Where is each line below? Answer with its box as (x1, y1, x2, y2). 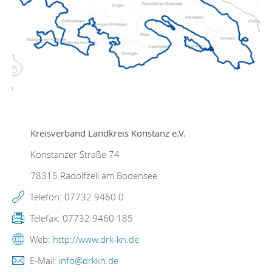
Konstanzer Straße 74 (30, 148, 120, 161)
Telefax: (27, 212, 63, 225)
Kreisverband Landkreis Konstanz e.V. (30, 127, 186, 140)
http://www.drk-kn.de (53, 233, 139, 246)
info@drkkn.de (59, 254, 118, 267)
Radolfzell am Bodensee (58, 169, 157, 182)
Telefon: (27, 191, 64, 203)
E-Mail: (27, 254, 59, 267)
